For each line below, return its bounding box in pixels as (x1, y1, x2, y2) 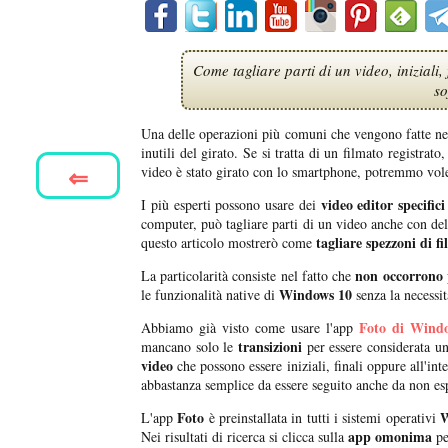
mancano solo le (141, 337, 234, 357)
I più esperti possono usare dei (141, 195, 321, 215)
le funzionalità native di (141, 285, 279, 305)
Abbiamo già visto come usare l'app (141, 318, 353, 338)
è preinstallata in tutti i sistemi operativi (204, 408, 436, 428)
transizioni (233, 336, 302, 358)
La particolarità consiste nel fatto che (141, 266, 356, 286)
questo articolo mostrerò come (141, 233, 316, 253)
